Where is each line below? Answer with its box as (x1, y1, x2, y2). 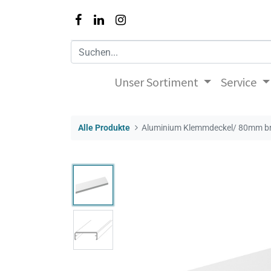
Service (221, 74, 257, 90)
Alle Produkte (78, 122, 130, 133)
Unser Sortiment (114, 74, 199, 90)
